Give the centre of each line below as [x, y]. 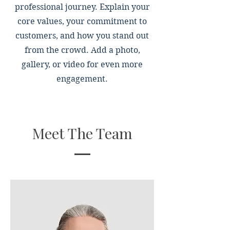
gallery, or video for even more [82, 64]
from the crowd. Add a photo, [82, 50]
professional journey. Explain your [82, 7]
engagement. [82, 79]
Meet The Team [82, 133]
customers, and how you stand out [82, 36]
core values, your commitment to [82, 21]
